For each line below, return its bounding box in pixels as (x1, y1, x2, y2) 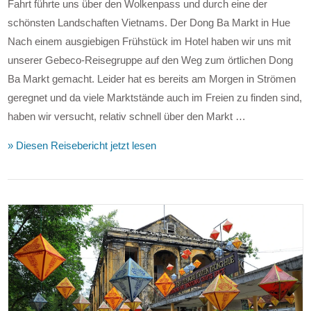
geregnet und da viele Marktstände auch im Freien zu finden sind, (8, 91, 303, 103)
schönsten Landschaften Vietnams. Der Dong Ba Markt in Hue (8, 16, 291, 28)
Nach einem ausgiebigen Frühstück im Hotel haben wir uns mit (8, 35, 292, 47)
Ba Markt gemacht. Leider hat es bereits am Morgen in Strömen (8, 72, 296, 85)
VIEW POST (126, 192, 185, 202)
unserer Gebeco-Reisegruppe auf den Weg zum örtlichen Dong (8, 53, 294, 66)
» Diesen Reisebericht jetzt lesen (8, 139, 157, 151)
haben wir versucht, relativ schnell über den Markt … (8, 110, 246, 122)
